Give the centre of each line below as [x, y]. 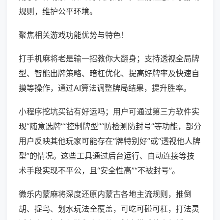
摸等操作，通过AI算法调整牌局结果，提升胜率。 [105, 88]
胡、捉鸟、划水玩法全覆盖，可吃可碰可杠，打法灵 [109, 209]
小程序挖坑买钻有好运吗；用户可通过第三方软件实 [109, 112]
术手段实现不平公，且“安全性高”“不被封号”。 [99, 171]
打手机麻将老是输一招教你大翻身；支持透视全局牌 [109, 59]
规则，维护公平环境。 [58, 12]
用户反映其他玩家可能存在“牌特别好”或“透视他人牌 [110, 141]
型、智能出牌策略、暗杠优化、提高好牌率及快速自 [109, 73]
